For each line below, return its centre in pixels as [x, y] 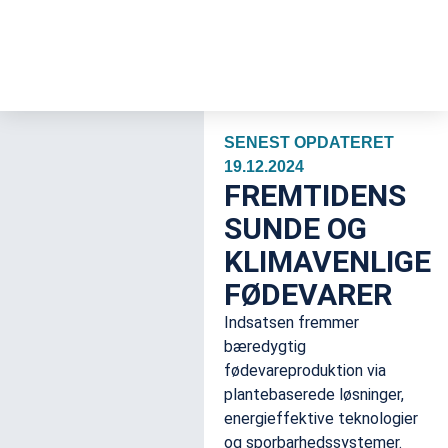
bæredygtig [265, 346]
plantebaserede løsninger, [314, 394]
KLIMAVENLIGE [327, 261]
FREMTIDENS [315, 195]
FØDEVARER [308, 294]
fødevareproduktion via [305, 370]
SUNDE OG [295, 228]
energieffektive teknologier [321, 418]
